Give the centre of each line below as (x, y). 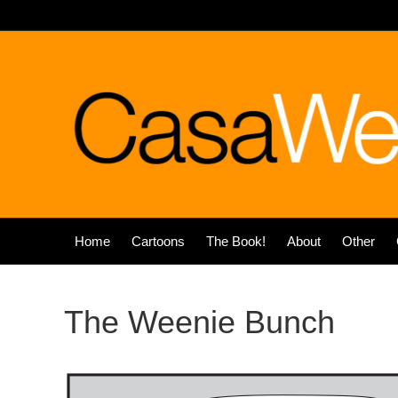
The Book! (236, 241)
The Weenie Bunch (199, 322)
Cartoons (158, 241)
